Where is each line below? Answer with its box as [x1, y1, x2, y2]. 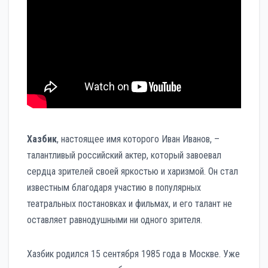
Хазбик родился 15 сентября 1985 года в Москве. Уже [27, 248, 240, 260]
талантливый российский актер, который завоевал [27, 149, 221, 161]
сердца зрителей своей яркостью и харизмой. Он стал [27, 165, 238, 177]
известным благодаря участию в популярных [27, 181, 201, 193]
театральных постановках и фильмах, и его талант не [27, 197, 232, 209]
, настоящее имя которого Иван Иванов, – [57, 133, 220, 145]
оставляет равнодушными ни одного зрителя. [27, 214, 202, 226]
